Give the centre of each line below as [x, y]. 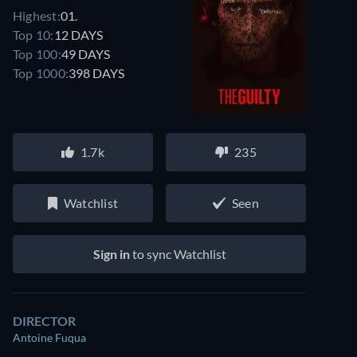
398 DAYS [97, 73]
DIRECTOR [44, 321]
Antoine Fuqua [49, 337]
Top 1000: [41, 73]
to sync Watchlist [178, 254]
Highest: [37, 15]
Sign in [111, 254]
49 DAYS [85, 53]
